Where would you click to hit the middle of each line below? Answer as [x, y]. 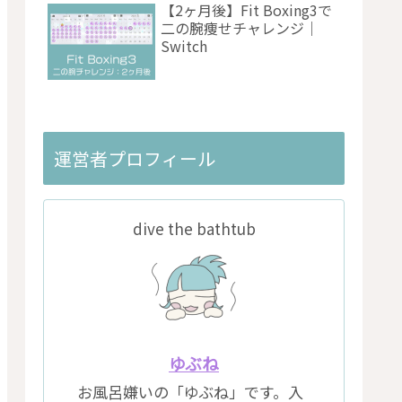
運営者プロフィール [135, 159]
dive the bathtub [194, 229]
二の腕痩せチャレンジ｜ [240, 28]
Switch [184, 46]
